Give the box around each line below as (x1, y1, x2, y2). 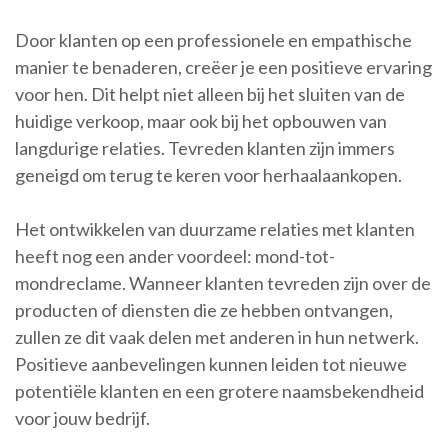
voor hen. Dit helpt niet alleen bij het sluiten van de (15, 83, 405, 106)
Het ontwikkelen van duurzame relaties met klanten (15, 218, 415, 241)
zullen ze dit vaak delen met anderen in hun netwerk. (15, 326, 419, 349)
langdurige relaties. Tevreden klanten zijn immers (15, 137, 395, 160)
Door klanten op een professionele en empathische (15, 29, 412, 52)
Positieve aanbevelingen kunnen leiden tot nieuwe (15, 353, 407, 376)
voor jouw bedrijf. (15, 407, 150, 430)
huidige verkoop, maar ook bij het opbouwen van (15, 110, 387, 133)
